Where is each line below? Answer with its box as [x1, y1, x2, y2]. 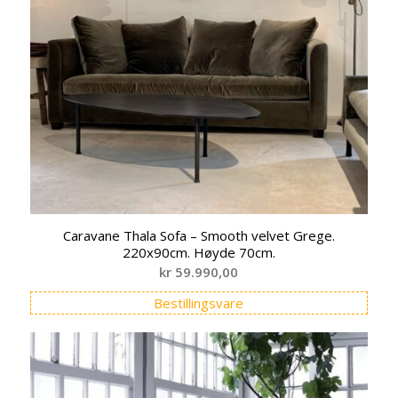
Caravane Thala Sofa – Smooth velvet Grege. [62, 227, 335, 245]
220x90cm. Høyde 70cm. [122, 243, 275, 262]
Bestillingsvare [154, 294, 244, 313]
